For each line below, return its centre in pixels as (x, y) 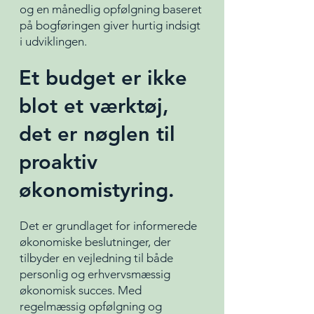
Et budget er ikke (103, 77)
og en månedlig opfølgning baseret (111, 9)
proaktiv (58, 162)
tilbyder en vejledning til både (96, 258)
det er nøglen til (97, 134)
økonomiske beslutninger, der (95, 242)
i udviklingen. (53, 41)
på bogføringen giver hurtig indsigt (110, 25)
